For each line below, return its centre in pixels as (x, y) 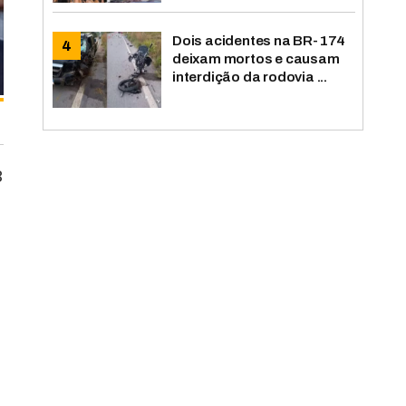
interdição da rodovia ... (250, 76)
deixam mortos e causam (256, 58)
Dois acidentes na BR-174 (259, 40)
